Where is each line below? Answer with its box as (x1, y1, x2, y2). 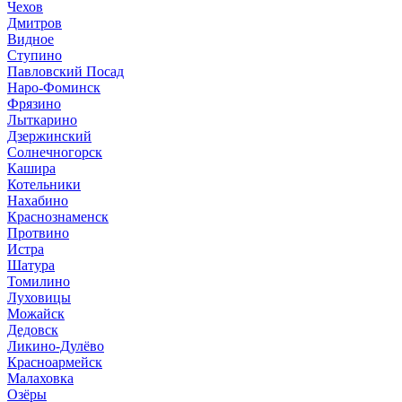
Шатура (7, 257, 55, 273)
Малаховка (7, 370, 74, 386)
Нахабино (7, 192, 68, 208)
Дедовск (7, 321, 58, 337)
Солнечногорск (7, 144, 102, 160)
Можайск (7, 305, 65, 321)
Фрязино (7, 95, 61, 111)
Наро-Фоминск (7, 79, 100, 95)
